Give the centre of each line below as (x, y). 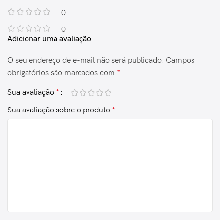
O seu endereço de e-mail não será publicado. (86, 60)
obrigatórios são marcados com (62, 73)
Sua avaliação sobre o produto (60, 110)
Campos (180, 60)
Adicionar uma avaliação (49, 39)
